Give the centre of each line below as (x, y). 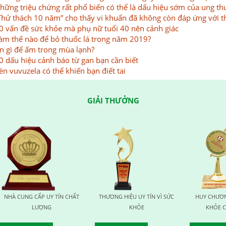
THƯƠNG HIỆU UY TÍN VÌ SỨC (73, 196)
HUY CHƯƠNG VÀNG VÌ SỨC (167, 196)
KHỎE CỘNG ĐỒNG (167, 207)
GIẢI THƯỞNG (113, 100)
